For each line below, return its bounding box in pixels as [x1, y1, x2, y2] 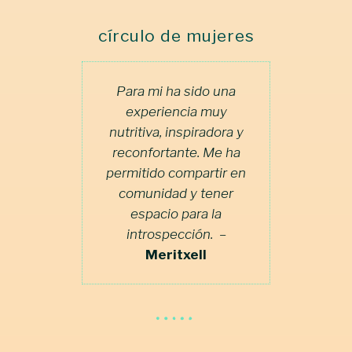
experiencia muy [125, 103, 227, 119]
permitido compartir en [106, 164, 246, 181]
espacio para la [130, 205, 222, 222]
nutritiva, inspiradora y [108, 123, 244, 140]
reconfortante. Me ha [112, 144, 240, 160]
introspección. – [126, 225, 226, 242]
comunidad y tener [119, 185, 233, 201]
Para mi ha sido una [116, 82, 236, 99]
